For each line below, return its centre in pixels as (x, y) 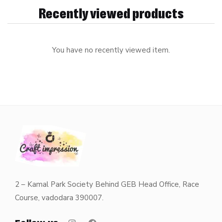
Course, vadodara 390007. (59, 198)
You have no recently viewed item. (111, 50)
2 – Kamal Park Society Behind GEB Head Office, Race (107, 184)
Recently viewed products (111, 12)
